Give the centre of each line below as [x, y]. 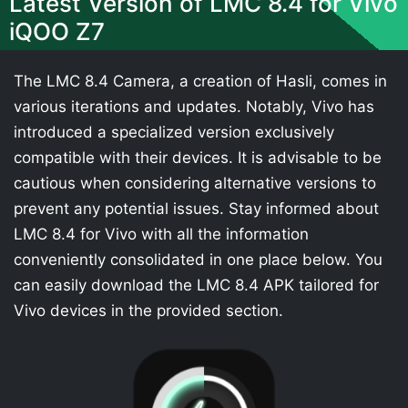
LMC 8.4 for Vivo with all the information [161, 234]
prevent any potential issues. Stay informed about [196, 209]
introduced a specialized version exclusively [174, 132]
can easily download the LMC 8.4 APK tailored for [196, 285]
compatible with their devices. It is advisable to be [198, 158]
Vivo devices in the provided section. [148, 311]
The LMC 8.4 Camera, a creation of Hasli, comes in [200, 81]
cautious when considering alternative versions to [195, 183]
